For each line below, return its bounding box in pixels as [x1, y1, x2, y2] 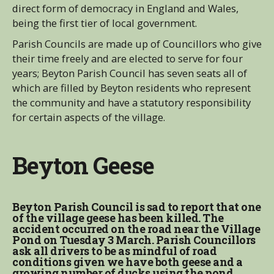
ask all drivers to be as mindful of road [12, 243, 217, 258]
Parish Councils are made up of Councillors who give [12, 37, 262, 51]
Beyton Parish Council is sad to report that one [12, 199, 261, 214]
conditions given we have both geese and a [12, 254, 243, 269]
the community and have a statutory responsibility [12, 95, 251, 109]
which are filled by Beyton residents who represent [12, 81, 251, 95]
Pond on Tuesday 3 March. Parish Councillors [12, 232, 256, 247]
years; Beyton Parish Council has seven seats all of [12, 66, 247, 80]
